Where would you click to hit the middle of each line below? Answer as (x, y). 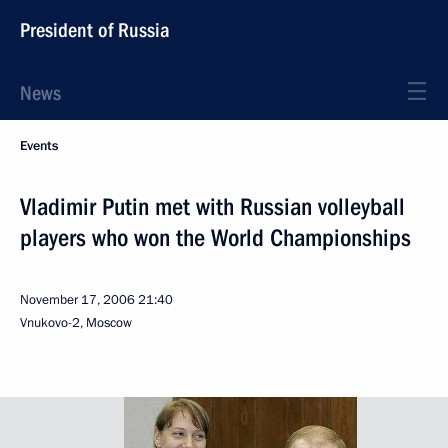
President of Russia (95, 30)
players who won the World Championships (215, 238)
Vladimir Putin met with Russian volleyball (212, 207)
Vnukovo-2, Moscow (76, 323)
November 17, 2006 (77, 300)
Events (39, 146)
